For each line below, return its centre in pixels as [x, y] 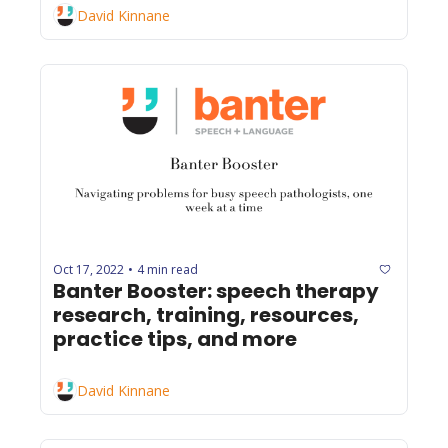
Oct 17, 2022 [88, 269]
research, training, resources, [206, 315]
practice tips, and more [175, 339]
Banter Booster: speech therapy [216, 291]
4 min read [167, 269]
